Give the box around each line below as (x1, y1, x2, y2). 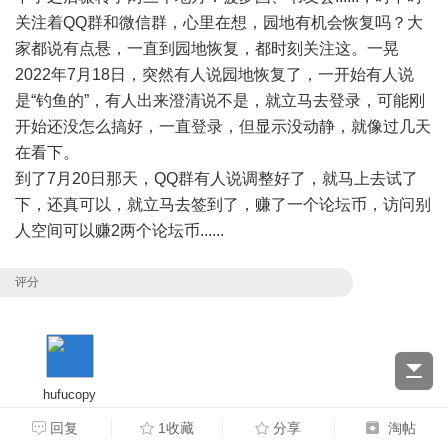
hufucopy (43, 387, 96, 403)
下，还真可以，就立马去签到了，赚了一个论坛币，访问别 (15, 196, 431, 214)
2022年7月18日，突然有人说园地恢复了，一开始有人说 (15, 66, 414, 84)
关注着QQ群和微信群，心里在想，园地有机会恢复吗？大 (15, 14, 423, 32)
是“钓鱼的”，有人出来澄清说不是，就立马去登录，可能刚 (15, 92, 425, 110)
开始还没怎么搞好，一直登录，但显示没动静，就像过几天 (15, 118, 431, 136)
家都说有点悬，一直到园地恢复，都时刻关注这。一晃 (15, 40, 399, 58)
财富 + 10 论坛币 (20, 411, 119, 427)
